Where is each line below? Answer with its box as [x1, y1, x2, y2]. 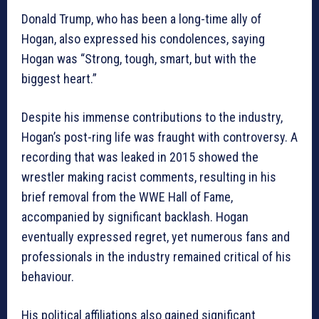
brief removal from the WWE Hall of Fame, [21, 189, 233, 205]
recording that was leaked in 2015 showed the [21, 150, 258, 165]
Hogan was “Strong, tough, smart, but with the [21, 51, 256, 67]
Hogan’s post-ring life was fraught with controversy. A [21, 130, 298, 145]
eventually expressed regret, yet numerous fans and [21, 229, 290, 245]
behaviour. [21, 269, 74, 285]
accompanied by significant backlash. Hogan [21, 209, 249, 225]
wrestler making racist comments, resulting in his [21, 169, 276, 185]
